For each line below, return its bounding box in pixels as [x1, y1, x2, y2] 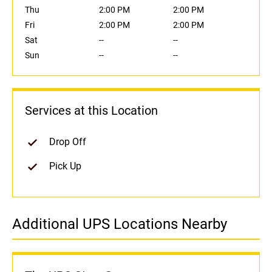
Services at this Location [25, 103, 158, 118]
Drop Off [49, 136, 86, 148]
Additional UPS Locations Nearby [12, 216, 227, 233]
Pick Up [49, 160, 81, 172]
